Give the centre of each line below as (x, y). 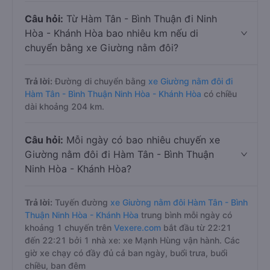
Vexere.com (139, 228)
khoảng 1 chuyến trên (69, 228)
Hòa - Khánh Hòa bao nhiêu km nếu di (111, 33)
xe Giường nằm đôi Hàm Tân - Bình (179, 202)
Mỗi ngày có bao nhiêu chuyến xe (142, 140)
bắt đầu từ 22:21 (197, 228)
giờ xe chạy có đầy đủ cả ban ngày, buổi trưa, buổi (126, 253)
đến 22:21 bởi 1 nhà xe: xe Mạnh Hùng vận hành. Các (132, 240)
